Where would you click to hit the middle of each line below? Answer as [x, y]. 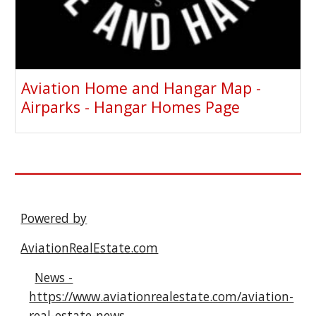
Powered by [54, 218]
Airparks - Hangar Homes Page [131, 107]
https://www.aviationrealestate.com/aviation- [162, 296]
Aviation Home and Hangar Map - [141, 88]
